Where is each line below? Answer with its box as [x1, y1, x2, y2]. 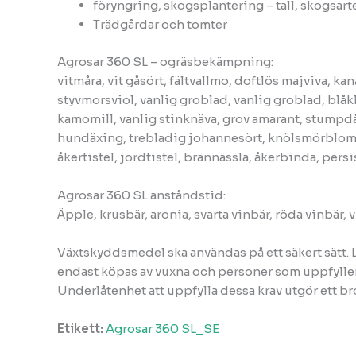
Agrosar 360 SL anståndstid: [57, 187, 226, 203]
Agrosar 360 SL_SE [106, 320, 219, 336]
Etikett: [57, 320, 106, 336]
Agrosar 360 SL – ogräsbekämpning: [57, 53, 273, 69]
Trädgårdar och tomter [93, 17, 227, 33]
